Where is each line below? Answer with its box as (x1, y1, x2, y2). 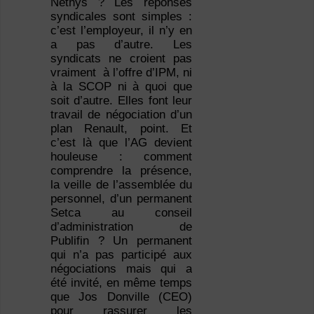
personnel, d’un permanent (50, 192, 193, 206)
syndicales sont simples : (50, 10, 193, 24)
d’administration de (50, 220, 193, 234)
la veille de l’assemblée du (50, 178, 193, 192)
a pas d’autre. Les (50, 38, 193, 52)
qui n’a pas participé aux (50, 248, 193, 262)
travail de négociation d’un (50, 108, 193, 122)
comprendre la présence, (50, 164, 193, 178)
